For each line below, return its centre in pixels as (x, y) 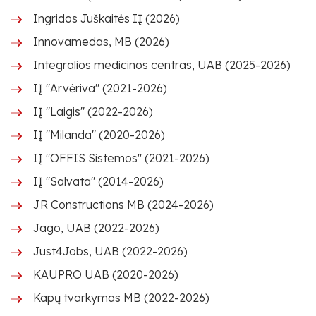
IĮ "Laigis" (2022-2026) (93, 111)
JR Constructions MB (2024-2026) (123, 205)
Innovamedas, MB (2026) (101, 42)
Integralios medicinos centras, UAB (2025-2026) (162, 65)
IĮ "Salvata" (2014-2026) (98, 181)
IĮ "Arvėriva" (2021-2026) (100, 88)
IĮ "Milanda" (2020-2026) (99, 135)
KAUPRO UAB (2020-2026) (106, 274)
